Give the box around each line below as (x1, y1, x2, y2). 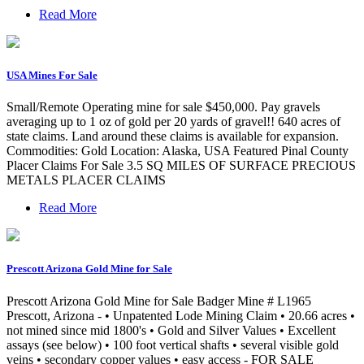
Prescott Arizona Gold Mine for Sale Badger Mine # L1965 (6, 293, 311, 308)
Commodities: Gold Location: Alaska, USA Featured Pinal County (6, 144, 349, 158)
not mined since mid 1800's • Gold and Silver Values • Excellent (6, 323, 336, 337)
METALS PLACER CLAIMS (6, 173, 166, 188)
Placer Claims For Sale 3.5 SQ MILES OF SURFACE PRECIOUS (6, 158, 356, 173)
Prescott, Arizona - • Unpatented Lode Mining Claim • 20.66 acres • (6, 308, 355, 323)
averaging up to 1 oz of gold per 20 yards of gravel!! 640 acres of (6, 115, 340, 129)
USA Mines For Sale (6, 69, 97, 82)
